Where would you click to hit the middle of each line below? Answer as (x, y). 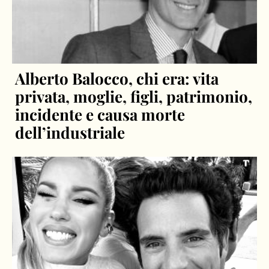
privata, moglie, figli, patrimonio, (134, 97)
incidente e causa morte (100, 115)
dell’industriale (70, 133)
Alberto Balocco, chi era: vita (117, 79)
